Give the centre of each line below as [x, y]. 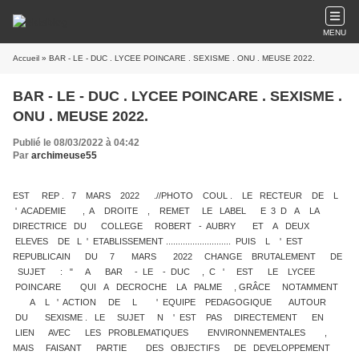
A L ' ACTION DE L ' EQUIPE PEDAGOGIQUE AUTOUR [175, 302]
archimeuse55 [64, 155]
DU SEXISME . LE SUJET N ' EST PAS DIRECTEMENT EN [169, 317]
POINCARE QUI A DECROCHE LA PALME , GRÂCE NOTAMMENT [179, 287]
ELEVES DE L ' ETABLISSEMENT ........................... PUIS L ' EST [161, 241]
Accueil [26, 58]
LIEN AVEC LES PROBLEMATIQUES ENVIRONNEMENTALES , [171, 333]
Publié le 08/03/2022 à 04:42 [76, 143]
